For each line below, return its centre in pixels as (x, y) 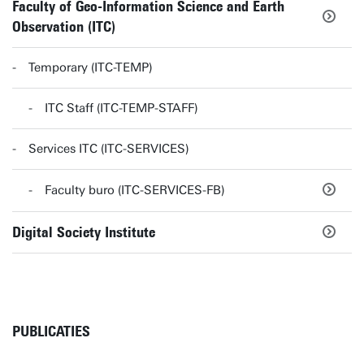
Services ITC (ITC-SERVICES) (109, 149)
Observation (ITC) (64, 27)
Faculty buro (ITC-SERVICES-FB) (135, 190)
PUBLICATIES (51, 331)
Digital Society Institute (84, 232)
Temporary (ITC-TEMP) (91, 67)
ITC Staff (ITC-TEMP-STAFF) (121, 108)
